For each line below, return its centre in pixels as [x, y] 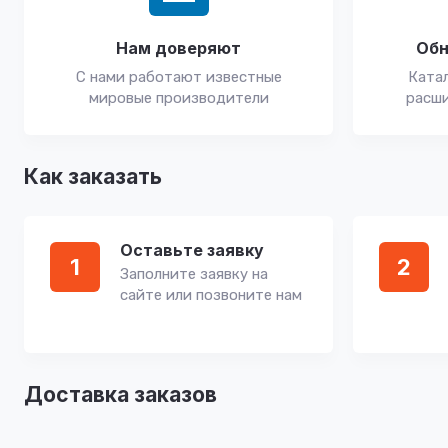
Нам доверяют [178, 48]
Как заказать [93, 176]
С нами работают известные [178, 77]
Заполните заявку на [194, 274]
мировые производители [178, 98]
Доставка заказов [120, 394]
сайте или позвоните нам [211, 295]
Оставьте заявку [192, 250]
